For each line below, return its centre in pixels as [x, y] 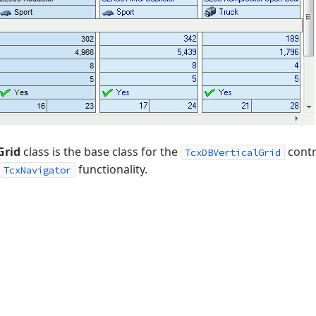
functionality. [111, 169]
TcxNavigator [37, 170]
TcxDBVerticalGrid [233, 152]
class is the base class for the [101, 152]
